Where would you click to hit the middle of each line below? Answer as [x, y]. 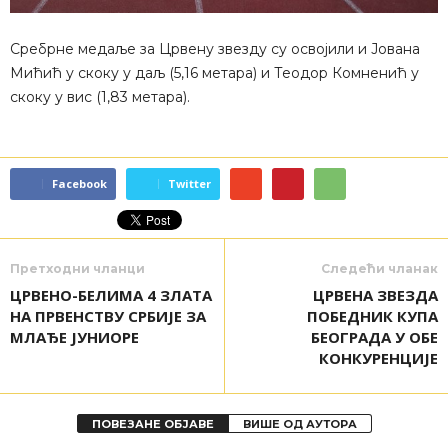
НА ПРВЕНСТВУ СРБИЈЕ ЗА [108, 315]
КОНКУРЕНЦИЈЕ [378, 357]
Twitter [189, 183]
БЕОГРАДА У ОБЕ [374, 336]
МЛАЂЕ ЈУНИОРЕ [74, 336]
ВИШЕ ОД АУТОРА [299, 423]
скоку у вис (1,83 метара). [100, 96]
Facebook [79, 183]
